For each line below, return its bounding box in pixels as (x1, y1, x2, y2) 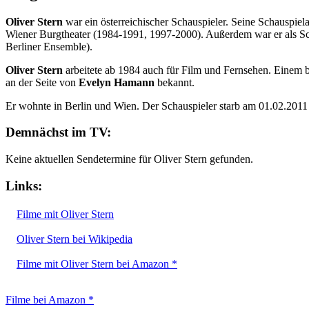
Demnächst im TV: (6, 125, 111, 140)
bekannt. (154, 76, 195, 88)
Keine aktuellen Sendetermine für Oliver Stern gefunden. (6, 153, 253, 166)
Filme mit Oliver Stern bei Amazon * (17, 257, 177, 270)
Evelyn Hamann (79, 76, 154, 88)
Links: (6, 178, 42, 193)
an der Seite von (6, 76, 79, 88)
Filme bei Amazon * (6, 293, 94, 306)
